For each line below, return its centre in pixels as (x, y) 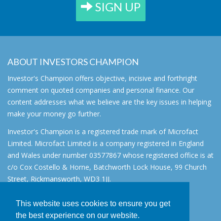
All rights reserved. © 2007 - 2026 (60, 196)
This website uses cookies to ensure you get (93, 204)
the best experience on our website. (78, 216)
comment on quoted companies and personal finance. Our (101, 90)
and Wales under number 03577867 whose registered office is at (110, 155)
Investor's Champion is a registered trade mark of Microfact (103, 131)
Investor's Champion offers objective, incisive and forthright (102, 78)
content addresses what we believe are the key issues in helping (109, 102)
